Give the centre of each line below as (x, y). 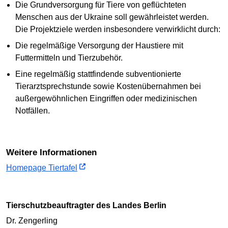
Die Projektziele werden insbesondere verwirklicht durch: (118, 29)
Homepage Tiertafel (42, 167)
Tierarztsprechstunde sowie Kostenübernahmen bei (108, 86)
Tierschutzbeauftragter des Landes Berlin (89, 205)
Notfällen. (32, 111)
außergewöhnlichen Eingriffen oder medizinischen (106, 98)
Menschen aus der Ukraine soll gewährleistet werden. (112, 17)
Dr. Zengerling (32, 221)
